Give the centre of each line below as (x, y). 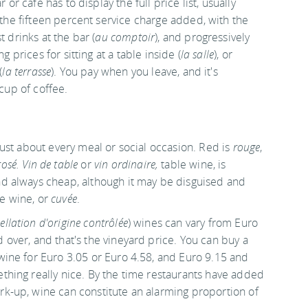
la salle (197, 54)
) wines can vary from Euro (193, 223)
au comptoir (125, 37)
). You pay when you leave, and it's (134, 71)
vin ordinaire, (128, 164)
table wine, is (194, 164)
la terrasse (27, 71)
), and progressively (202, 37)
